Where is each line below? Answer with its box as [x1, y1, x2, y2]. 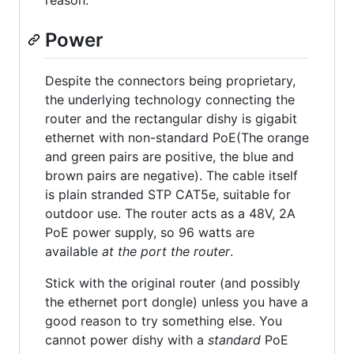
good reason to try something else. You [45, 313, 282, 330]
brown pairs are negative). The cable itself [45, 168, 298, 184]
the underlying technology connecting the [45, 92, 295, 108]
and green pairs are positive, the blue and [45, 149, 294, 165]
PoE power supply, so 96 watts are [45, 224, 254, 241]
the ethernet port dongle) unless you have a [45, 294, 308, 311]
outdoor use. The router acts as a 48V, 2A [45, 205, 296, 222]
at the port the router [102, 243, 230, 260]
